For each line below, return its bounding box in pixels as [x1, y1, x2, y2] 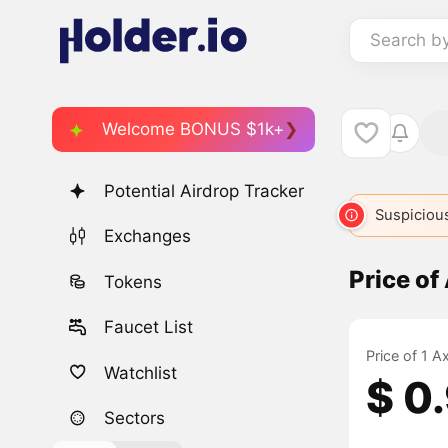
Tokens [104, 271, 163, 292]
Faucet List [104, 317, 194, 338]
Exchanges [104, 226, 192, 247]
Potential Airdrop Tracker [104, 181, 305, 202]
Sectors [104, 407, 166, 428]
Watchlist [104, 362, 178, 383]
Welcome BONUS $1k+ [102, 118, 284, 139]
